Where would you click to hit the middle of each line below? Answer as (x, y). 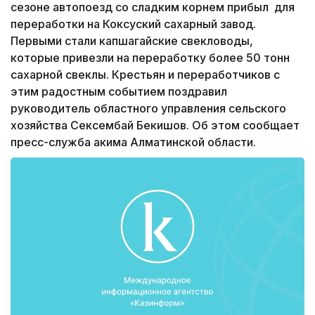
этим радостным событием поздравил (119, 91)
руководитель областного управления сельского (148, 108)
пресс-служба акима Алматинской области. (133, 142)
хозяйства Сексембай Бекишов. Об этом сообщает (155, 125)
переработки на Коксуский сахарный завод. (133, 24)
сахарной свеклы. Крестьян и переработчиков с (145, 74)
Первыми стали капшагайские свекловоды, (132, 40)
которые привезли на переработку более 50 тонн (150, 57)
